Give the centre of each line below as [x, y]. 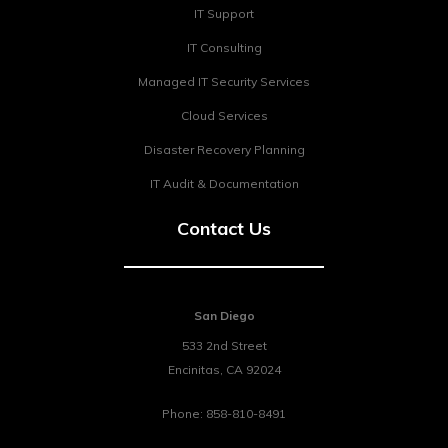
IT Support [224, 14]
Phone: [184, 414]
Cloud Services [224, 116]
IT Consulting [224, 48]
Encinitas [193, 370]
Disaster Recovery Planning [224, 150]
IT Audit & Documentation [224, 184]
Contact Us [224, 229]
